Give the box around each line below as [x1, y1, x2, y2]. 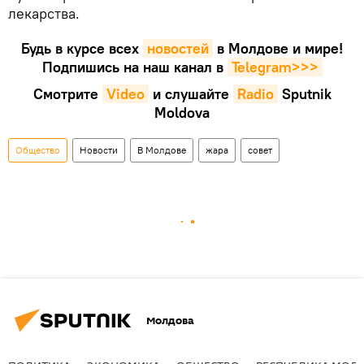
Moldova [154, 103, 210, 123]
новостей [147, 39, 209, 58]
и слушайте [152, 84, 229, 104]
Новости [80, 144, 118, 157]
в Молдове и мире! [217, 39, 343, 58]
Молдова [146, 312, 194, 328]
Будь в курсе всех [21, 39, 139, 58]
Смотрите [32, 84, 98, 104]
